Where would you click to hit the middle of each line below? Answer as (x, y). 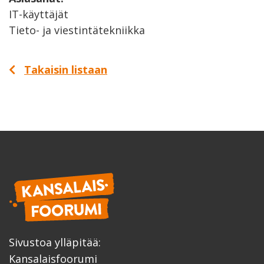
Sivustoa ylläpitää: (55, 242)
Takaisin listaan (66, 69)
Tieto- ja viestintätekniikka (77, 30)
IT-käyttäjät (39, 14)
